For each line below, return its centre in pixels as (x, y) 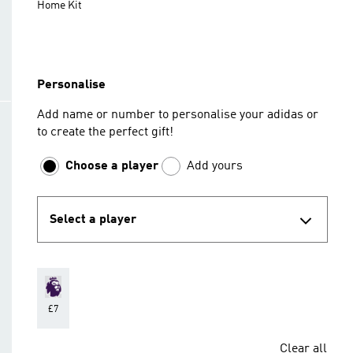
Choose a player (112, 166)
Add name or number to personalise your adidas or (178, 115)
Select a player (93, 219)
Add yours (215, 166)
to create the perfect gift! (105, 132)
